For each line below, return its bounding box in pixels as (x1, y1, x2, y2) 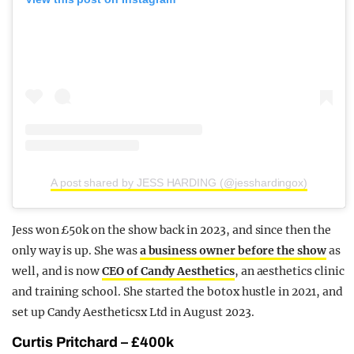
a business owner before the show (139, 243, 326, 258)
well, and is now (12, 264, 103, 278)
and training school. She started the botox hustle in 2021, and (12, 284, 343, 299)
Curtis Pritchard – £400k (12, 334, 174, 350)
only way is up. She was (12, 243, 140, 258)
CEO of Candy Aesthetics (102, 264, 235, 278)
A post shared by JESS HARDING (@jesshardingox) (50, 176, 308, 189)
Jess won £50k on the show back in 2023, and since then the (12, 223, 331, 237)
